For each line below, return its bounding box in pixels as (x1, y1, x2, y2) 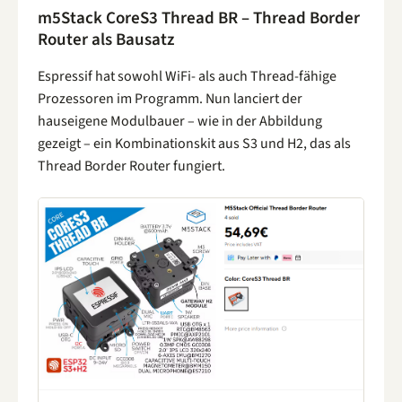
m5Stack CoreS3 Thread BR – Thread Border (38, 5, 360, 31)
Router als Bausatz (38, 27, 174, 52)
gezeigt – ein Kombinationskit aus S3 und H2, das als (38, 133, 351, 153)
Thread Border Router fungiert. (38, 155, 225, 176)
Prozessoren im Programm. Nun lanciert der (38, 88, 302, 109)
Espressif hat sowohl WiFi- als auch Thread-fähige (38, 66, 336, 86)
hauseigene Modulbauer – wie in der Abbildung (38, 110, 322, 131)
